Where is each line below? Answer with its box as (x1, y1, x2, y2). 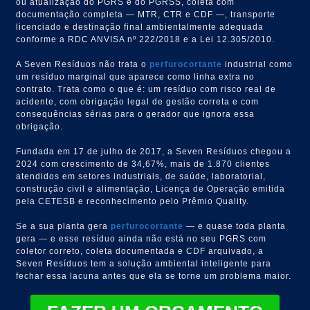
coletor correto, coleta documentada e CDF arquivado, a (16, 246, 264, 256)
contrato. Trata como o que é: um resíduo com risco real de (16, 84, 277, 94)
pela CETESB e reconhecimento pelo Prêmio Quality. (16, 196, 250, 206)
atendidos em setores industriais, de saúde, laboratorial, (16, 171, 266, 181)
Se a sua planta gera (16, 221, 111, 231)
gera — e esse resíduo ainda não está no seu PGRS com (16, 233, 267, 244)
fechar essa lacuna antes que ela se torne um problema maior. (16, 271, 292, 281)
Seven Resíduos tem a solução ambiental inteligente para (16, 258, 272, 268)
